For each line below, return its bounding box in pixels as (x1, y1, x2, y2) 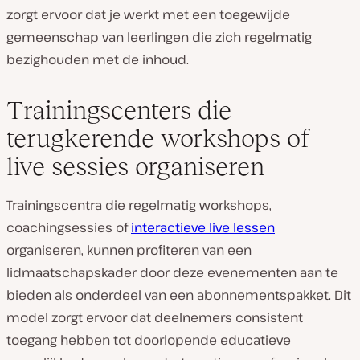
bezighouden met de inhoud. (6, 50, 189, 68)
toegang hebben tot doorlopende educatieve (6, 330, 291, 349)
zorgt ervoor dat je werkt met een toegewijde (6, 5, 290, 23)
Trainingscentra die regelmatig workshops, (6, 195, 272, 214)
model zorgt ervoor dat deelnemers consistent (6, 308, 303, 326)
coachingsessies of (6, 218, 131, 236)
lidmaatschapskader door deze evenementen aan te (6, 263, 338, 281)
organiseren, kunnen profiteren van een (6, 240, 252, 259)
